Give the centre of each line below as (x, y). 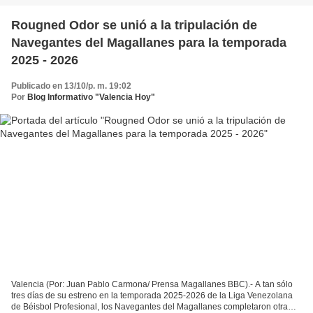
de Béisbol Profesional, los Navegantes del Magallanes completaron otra (150, 306)
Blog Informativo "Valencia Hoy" (91, 97)
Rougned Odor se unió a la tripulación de (134, 26)
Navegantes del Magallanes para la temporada (149, 43)
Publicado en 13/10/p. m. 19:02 (71, 86)
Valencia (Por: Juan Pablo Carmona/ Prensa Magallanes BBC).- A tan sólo (152, 284)
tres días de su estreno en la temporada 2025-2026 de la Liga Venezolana (152, 295)
